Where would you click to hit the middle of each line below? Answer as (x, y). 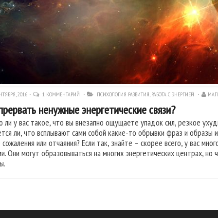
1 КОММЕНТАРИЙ (62, 94)
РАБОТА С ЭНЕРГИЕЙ (173, 94)
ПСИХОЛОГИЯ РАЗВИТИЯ (123, 94)
